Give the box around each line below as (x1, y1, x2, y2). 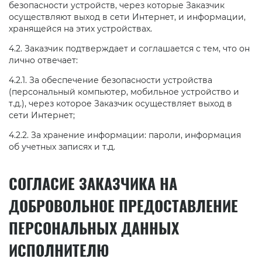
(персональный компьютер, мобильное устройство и (9, 86, 239, 97)
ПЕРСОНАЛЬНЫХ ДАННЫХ (9, 216, 179, 240)
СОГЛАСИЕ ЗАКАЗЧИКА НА (9, 172, 177, 195)
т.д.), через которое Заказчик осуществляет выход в (9, 98, 232, 109)
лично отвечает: (9, 54, 78, 65)
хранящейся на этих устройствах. (9, 23, 152, 34)
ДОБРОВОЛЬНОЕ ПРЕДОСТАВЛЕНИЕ (9, 194, 238, 218)
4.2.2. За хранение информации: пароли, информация (9, 129, 241, 140)
